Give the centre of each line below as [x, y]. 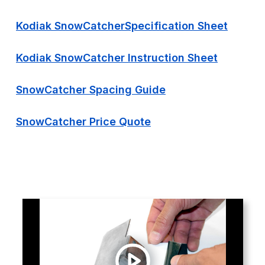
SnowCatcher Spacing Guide [91, 90]
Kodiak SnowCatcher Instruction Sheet [117, 58]
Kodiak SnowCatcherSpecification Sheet [122, 26]
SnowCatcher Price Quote [83, 122]
